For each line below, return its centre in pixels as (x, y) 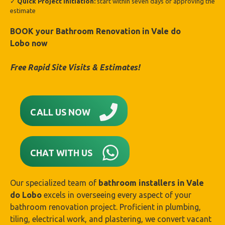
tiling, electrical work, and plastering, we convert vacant (111, 219)
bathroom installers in (142, 183)
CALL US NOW (60, 112)
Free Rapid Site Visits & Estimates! (75, 67)
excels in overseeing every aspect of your (118, 195)
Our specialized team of (54, 183)
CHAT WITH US (61, 152)
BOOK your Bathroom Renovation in (81, 31)
